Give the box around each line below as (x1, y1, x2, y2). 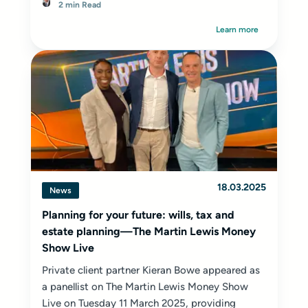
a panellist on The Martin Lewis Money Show (42, 280, 248, 293)
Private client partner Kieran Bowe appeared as (42, 264, 260, 276)
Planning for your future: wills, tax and (42, 208, 234, 221)
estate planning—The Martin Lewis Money (42, 225, 256, 238)
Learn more (216, 25, 258, 34)
